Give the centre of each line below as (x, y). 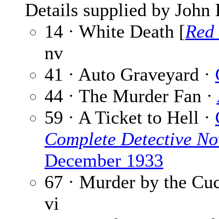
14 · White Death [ (115, 32)
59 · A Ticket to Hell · (130, 118)
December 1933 (104, 161)
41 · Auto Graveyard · (130, 75)
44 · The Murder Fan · (131, 96)
